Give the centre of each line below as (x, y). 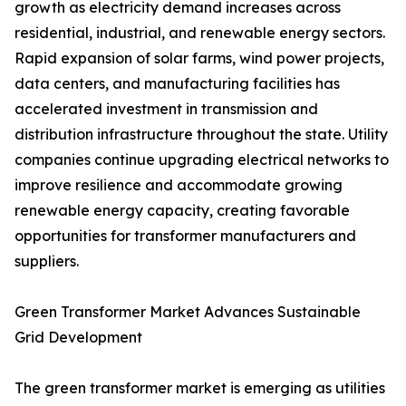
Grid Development (78, 338)
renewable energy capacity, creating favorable (182, 211)
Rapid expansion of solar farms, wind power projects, (199, 58)
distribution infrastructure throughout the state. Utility (201, 135)
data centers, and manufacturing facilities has (177, 84)
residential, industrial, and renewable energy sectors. (200, 33)
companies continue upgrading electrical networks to (202, 160)
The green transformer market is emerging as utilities (200, 388)
